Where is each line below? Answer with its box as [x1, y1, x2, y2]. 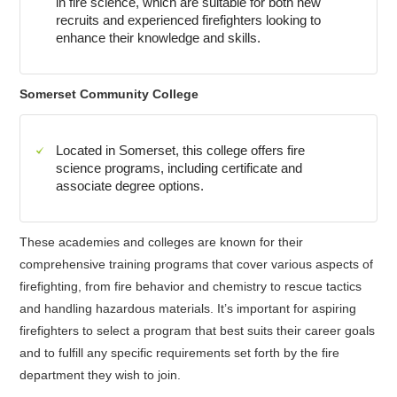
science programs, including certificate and [56, 160, 303, 175]
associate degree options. [56, 178, 205, 193]
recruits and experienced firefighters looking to [56, 12, 322, 27]
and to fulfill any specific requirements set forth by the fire [19, 346, 340, 360]
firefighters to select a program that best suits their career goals [19, 323, 376, 338]
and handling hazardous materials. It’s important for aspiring [19, 301, 357, 315]
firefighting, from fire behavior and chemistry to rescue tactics [19, 279, 362, 293]
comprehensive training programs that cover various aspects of [19, 257, 374, 271]
